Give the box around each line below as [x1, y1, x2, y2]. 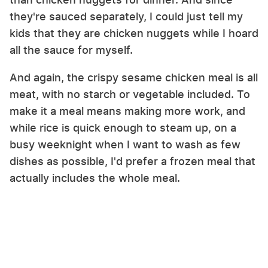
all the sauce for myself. [10, 44, 133, 57]
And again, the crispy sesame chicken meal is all [10, 71, 258, 84]
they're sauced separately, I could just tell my [10, 10, 243, 23]
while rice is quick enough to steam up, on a [10, 121, 236, 135]
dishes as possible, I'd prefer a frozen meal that [10, 155, 255, 168]
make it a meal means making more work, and [10, 105, 245, 118]
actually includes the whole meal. [10, 172, 180, 185]
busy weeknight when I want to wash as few [10, 138, 240, 151]
